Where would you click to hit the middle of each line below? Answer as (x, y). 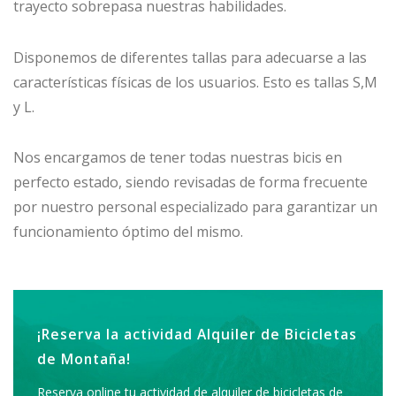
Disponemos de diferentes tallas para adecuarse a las (190, 57)
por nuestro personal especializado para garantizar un (195, 207)
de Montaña (82, 358)
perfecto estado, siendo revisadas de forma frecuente (190, 183)
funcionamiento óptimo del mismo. (128, 232)
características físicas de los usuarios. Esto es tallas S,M (195, 82)
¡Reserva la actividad (117, 334)
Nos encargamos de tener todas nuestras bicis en (178, 158)
